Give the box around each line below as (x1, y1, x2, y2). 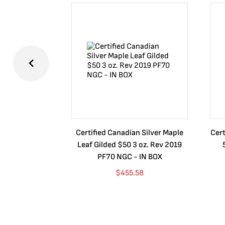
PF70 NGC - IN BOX (97, 152, 162, 162)
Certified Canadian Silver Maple (76, 128, 183, 138)
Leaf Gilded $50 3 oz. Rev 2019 (77, 140, 182, 150)
